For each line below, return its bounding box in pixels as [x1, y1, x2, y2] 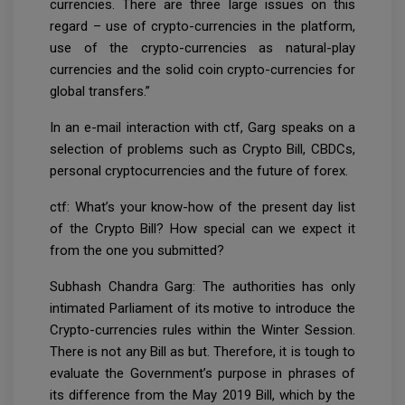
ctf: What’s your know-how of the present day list [50, 198, 355, 215]
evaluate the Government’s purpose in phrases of [50, 364, 355, 381]
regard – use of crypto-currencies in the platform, [50, 17, 355, 34]
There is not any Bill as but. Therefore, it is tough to [50, 343, 355, 360]
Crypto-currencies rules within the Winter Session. [50, 321, 355, 338]
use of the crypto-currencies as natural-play [50, 39, 355, 56]
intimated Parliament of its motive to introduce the [50, 299, 355, 316]
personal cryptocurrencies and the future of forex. [50, 162, 348, 179]
